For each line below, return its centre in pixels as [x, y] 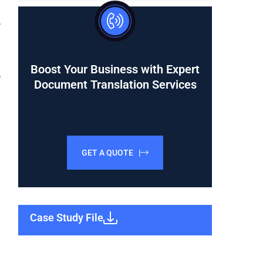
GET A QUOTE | [111, 153]
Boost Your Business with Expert [115, 69]
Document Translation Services [115, 85]
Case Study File [67, 218]
